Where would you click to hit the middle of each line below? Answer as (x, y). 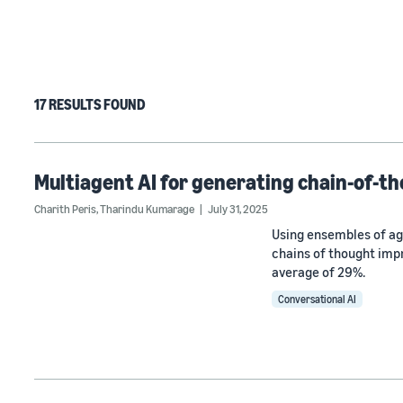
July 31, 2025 (238, 209)
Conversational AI (317, 299)
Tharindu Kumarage (147, 209)
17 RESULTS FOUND (90, 104)
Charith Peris (65, 209)
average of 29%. (318, 272)
